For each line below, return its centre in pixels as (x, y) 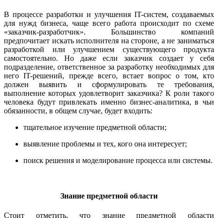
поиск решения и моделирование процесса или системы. (118, 161)
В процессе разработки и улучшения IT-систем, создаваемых (109, 15)
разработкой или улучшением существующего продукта (109, 50)
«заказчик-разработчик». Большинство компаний (109, 32)
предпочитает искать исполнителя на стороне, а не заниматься (109, 41)
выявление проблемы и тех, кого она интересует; (105, 144)
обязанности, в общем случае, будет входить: (78, 111)
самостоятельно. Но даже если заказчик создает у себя (109, 58)
